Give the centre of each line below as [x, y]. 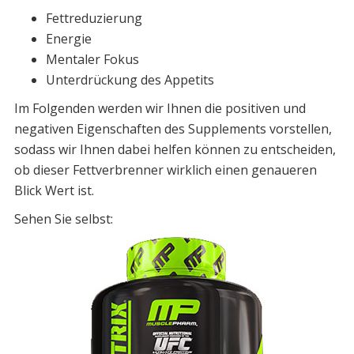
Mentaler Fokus [92, 60]
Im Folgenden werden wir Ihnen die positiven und [160, 109]
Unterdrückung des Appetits [130, 80]
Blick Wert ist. [54, 191]
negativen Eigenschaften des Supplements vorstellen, [173, 129]
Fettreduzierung [94, 19]
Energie [68, 39]
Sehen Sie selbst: [63, 219]
